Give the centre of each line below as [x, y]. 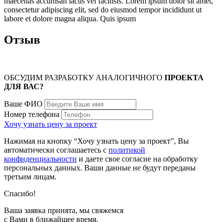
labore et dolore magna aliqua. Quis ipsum [70, 19]
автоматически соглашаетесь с [56, 150]
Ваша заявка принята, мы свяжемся [64, 211]
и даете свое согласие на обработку [137, 159]
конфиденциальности [40, 159]
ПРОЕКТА [184, 78]
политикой [127, 150]
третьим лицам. [30, 177]
